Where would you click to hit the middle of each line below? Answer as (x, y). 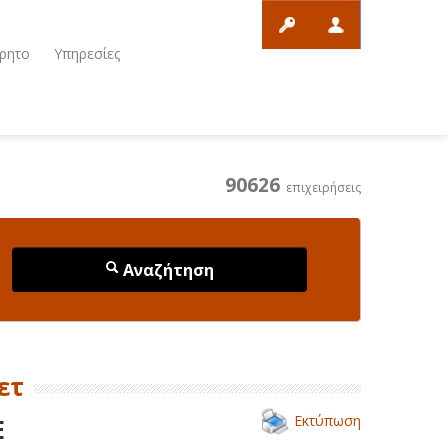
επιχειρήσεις (320, 187)
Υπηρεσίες (87, 53)
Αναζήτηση (166, 269)
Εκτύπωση (327, 420)
